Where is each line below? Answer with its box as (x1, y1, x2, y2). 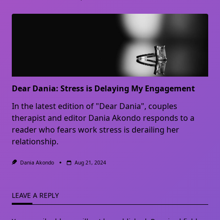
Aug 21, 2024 (74, 159, 106, 166)
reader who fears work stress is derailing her (12, 124, 179, 135)
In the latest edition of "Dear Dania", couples (12, 100, 177, 111)
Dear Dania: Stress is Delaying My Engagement (12, 82, 195, 94)
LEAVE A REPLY (12, 190, 59, 200)
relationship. (12, 136, 58, 147)
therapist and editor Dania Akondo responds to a (12, 112, 194, 123)
